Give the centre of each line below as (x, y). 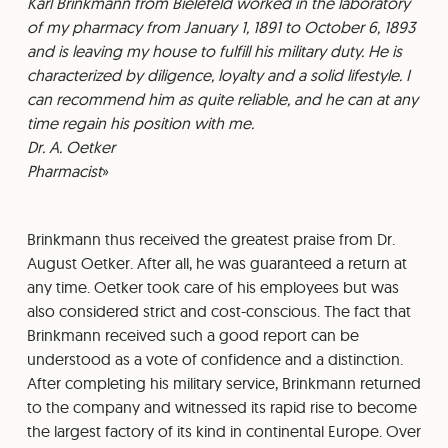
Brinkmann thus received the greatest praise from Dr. (210, 238)
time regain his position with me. (140, 122)
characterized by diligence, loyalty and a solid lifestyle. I (218, 74)
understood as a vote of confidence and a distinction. (214, 358)
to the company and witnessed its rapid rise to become (221, 406)
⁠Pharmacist (64, 170)
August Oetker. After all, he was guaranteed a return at (216, 262)
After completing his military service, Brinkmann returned (223, 382)
